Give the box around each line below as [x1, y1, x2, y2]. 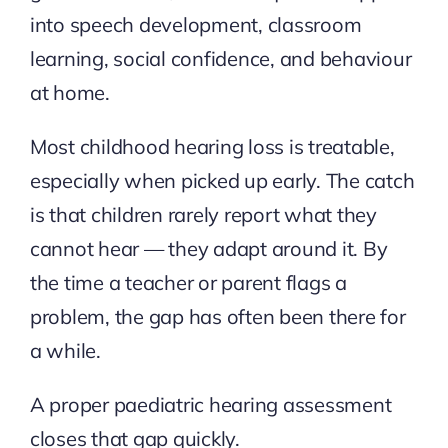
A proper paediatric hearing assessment [29, 391, 392, 417]
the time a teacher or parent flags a [29, 269, 347, 295]
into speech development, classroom [29, 11, 362, 37]
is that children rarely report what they [29, 201, 377, 227]
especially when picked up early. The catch [29, 167, 415, 193]
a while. [29, 337, 101, 363]
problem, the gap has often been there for [29, 303, 406, 329]
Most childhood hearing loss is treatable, [29, 133, 395, 159]
